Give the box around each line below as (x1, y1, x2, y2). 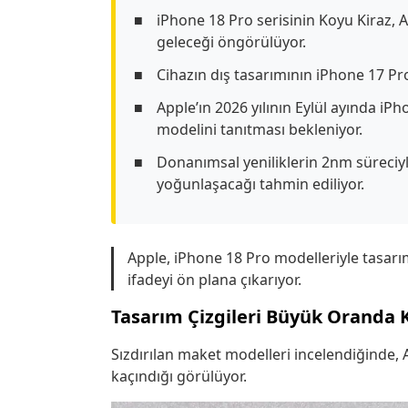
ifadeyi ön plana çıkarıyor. (127, 269, 301, 290)
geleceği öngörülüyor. (157, 31, 306, 52)
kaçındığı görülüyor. (111, 365, 247, 386)
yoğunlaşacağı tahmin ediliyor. (157, 173, 364, 194)
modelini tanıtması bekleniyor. (157, 118, 362, 139)
